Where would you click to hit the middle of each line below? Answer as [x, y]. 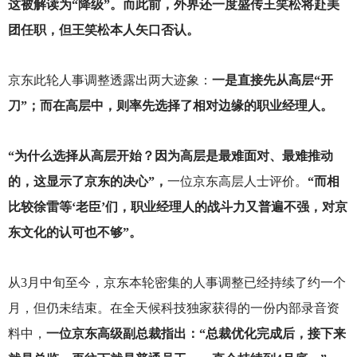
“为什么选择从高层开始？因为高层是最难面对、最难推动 [170, 156]
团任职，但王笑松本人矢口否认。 [103, 29]
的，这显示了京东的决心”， [87, 182]
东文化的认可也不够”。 [75, 233]
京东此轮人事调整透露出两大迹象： [110, 80]
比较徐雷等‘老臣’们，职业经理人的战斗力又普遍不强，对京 [177, 207]
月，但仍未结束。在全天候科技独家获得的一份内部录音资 [173, 308]
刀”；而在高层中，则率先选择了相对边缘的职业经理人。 [170, 106]
